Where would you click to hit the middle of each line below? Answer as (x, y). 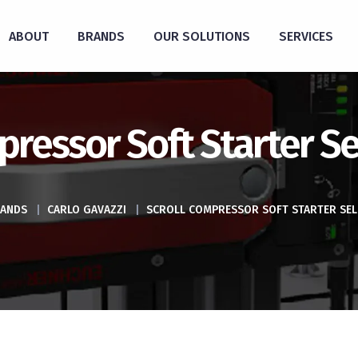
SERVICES (306, 36)
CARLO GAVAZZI (86, 210)
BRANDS (101, 36)
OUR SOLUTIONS (201, 36)
